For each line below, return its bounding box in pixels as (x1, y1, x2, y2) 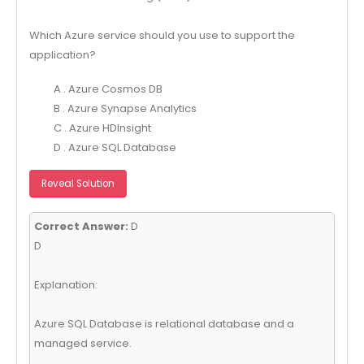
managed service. (33, 336, 132, 352)
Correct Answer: (33, 219, 128, 235)
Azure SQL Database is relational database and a (33, 316, 294, 332)
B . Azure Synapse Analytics (53, 101, 197, 117)
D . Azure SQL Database (53, 140, 176, 156)
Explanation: (33, 277, 97, 293)
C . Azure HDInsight (53, 120, 151, 136)
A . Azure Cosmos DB (53, 81, 162, 97)
